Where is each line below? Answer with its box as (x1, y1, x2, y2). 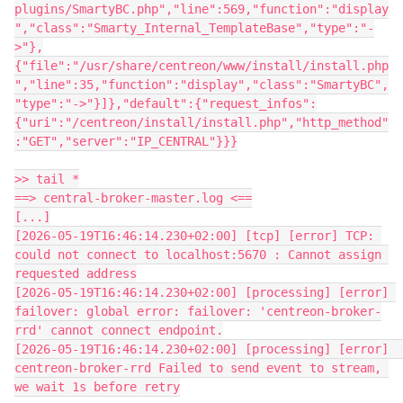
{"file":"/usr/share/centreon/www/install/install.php (14, 58, 389, 73)
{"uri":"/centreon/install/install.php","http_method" (14, 114, 389, 130)
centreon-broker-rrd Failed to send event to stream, (14, 360, 381, 375)
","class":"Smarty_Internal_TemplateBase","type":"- (14, 20, 374, 35)
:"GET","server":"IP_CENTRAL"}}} (14, 133, 237, 148)
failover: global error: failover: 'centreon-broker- (14, 303, 381, 318)
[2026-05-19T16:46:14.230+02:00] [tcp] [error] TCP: (14, 228, 374, 243)
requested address (14, 265, 137, 281)
